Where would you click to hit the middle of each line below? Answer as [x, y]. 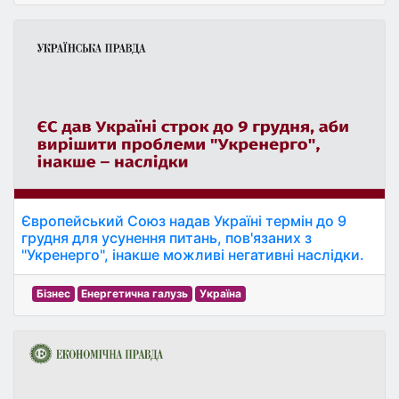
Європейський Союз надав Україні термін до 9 [184, 221]
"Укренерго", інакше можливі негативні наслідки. [193, 255]
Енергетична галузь [135, 293]
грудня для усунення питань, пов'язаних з [167, 238]
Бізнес [53, 293]
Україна [220, 293]
